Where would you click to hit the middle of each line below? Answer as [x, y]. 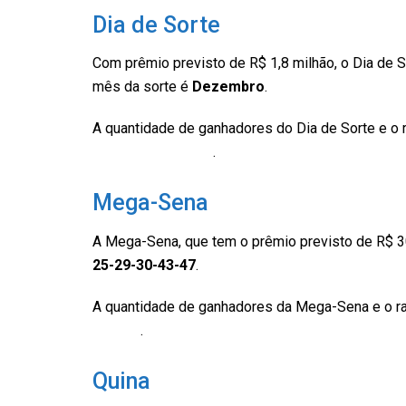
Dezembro [228, 87]
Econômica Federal [153, 152]
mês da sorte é [142, 87]
